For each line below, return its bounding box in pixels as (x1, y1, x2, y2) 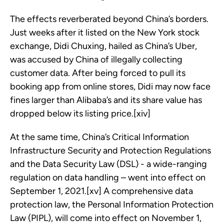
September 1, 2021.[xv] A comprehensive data (10, 185, 193, 197)
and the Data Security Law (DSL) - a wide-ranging (10, 158, 207, 170)
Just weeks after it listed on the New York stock (10, 27, 199, 38)
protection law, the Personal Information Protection (10, 199, 213, 210)
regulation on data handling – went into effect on (10, 172, 205, 183)
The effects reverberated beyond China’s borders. (10, 13, 208, 25)
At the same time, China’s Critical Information (10, 131, 189, 143)
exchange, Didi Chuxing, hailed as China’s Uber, (10, 40, 197, 52)
